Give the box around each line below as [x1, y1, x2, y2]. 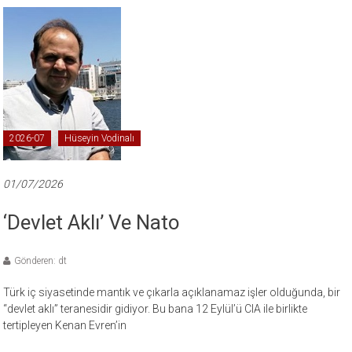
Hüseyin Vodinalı [64, 132, 135, 144]
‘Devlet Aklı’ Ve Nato [3, 210, 181, 234]
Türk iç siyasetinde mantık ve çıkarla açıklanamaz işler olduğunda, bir [3, 285, 341, 299]
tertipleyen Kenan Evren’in [3, 318, 127, 332]
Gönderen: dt [14, 255, 68, 266]
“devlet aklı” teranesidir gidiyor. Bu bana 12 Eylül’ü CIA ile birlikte [3, 302, 308, 315]
